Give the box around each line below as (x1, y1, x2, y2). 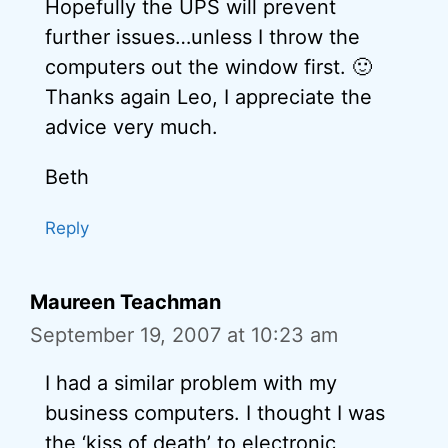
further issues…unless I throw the (45, 24, 360, 49)
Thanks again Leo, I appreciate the (45, 84, 372, 109)
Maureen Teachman (30, 289, 221, 314)
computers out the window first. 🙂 (45, 54, 372, 79)
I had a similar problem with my (45, 370, 337, 395)
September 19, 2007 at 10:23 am (30, 322, 338, 347)
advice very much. (45, 114, 218, 139)
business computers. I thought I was (45, 400, 385, 425)
